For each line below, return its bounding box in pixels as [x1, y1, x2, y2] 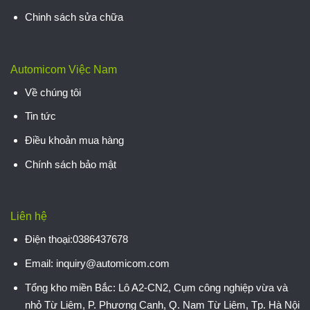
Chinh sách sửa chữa [24, 11, 123, 23]
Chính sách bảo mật [24, 158, 116, 170]
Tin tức [24, 110, 56, 122]
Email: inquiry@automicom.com [24, 257, 170, 269]
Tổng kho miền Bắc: [24, 281, 118, 293]
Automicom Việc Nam [10, 63, 117, 75]
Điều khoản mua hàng [24, 134, 124, 146]
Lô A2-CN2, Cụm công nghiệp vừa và [118, 281, 288, 293]
